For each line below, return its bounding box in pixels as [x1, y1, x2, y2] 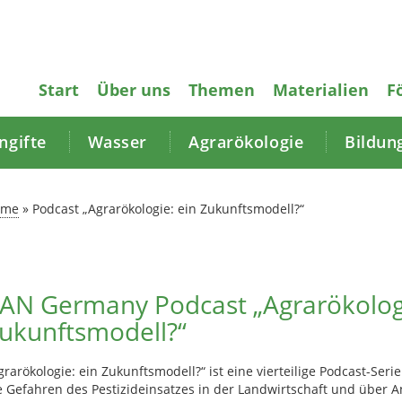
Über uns [97, 79, 170, 100]
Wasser [87, 131, 148, 153]
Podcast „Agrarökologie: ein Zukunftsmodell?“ [31, 200, 304, 217]
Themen [188, 79, 255, 100]
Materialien [273, 79, 369, 100]
